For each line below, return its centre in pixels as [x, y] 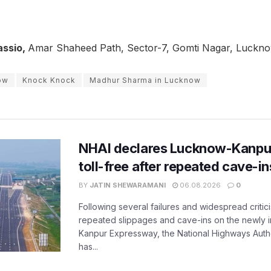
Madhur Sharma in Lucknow [145, 80]
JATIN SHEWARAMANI [128, 185]
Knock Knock [49, 80]
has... [88, 246]
